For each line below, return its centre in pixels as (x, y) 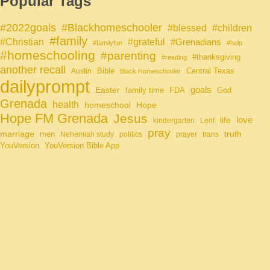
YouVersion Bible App (82, 146)
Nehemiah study (87, 135)
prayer (187, 135)
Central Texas (210, 71)
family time (145, 90)
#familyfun (108, 43)
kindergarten (174, 121)
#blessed (187, 28)
